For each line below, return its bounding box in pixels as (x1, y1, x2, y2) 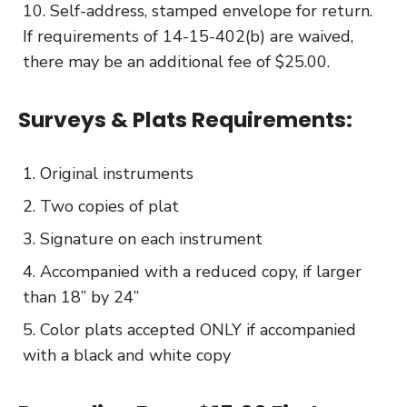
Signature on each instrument (40, 227, 263, 250)
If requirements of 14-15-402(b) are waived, (23, 25, 353, 47)
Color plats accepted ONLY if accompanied (40, 318, 356, 341)
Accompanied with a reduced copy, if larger (40, 260, 362, 283)
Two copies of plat (40, 194, 179, 217)
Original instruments (40, 162, 194, 184)
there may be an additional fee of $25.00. (23, 50, 330, 73)
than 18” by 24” (23, 285, 139, 308)
